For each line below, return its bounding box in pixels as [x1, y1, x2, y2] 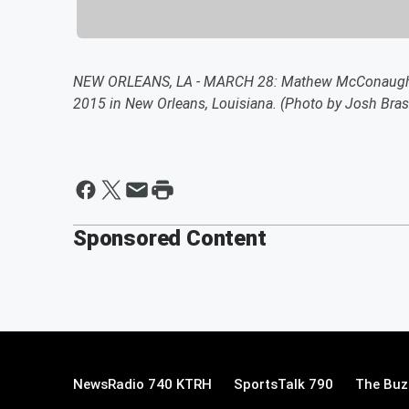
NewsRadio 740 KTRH [73, 375, 212, 393]
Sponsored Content [73, 225, 267, 251]
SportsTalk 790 [234, 375, 333, 393]
